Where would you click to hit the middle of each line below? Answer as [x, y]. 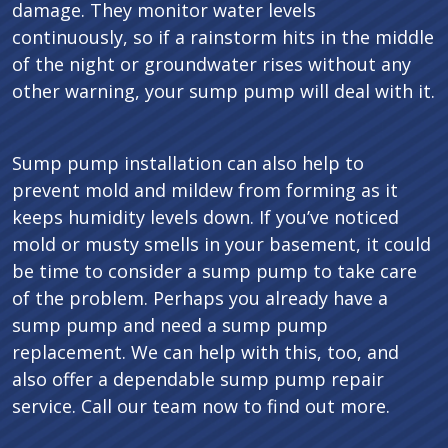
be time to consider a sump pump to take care [214, 271]
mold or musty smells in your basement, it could [221, 244]
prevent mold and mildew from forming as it [205, 190]
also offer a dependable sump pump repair [198, 379]
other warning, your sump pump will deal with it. [223, 91]
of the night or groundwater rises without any [211, 64]
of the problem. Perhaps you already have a [200, 298]
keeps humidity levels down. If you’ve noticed [205, 217]
